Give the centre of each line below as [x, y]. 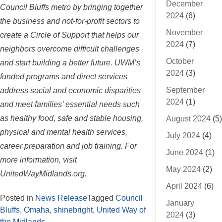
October [180, 61]
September [185, 90]
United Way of [121, 210]
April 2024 [184, 186]
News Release [61, 198]
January [180, 203]
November [184, 32]
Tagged [101, 198]
